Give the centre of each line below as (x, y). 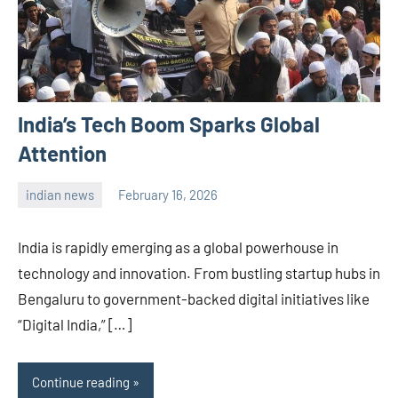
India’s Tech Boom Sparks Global (169, 123)
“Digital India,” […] (75, 324)
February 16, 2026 (168, 195)
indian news (60, 195)
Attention (62, 153)
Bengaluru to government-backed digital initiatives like (194, 298)
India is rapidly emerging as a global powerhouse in (178, 247)
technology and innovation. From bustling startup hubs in (199, 272)
